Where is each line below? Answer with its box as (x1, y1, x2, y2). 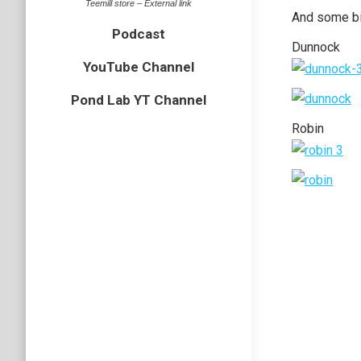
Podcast (112, 26, 165, 42)
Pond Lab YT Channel (71, 92, 206, 108)
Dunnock (292, 39, 340, 55)
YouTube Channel (83, 59, 194, 75)
